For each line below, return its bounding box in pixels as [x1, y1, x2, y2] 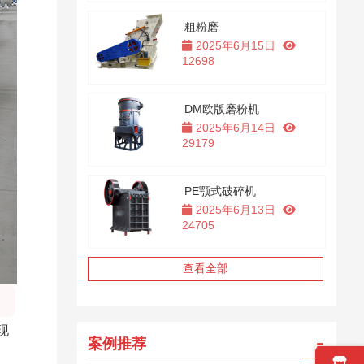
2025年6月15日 [195, 39, 275, 52]
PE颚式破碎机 [184, 184, 257, 197]
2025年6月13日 [195, 203, 275, 216]
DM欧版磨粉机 [184, 102, 260, 115]
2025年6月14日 [195, 121, 275, 134]
